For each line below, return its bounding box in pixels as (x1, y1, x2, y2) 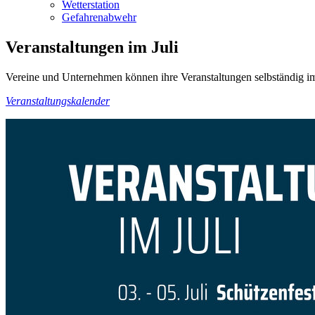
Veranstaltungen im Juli (6, 38, 179, 57)
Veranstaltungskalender (6, 95, 110, 108)
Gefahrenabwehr (62, 11, 136, 24)
